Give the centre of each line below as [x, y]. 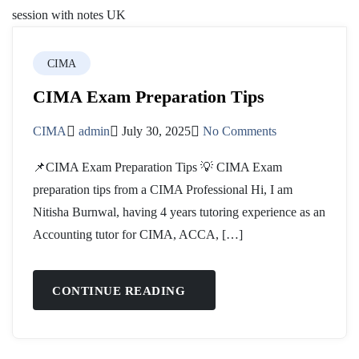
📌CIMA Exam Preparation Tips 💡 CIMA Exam [157, 167]
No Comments [240, 131]
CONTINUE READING [119, 291]
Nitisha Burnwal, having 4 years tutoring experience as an [179, 212]
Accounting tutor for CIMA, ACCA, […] [138, 235]
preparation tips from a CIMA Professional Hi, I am [163, 190]
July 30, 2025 [156, 131]
